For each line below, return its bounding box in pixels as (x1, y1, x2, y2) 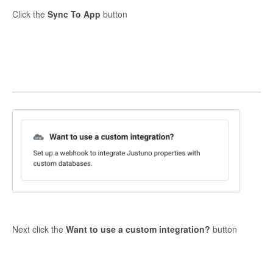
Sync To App (48, 7, 101, 20)
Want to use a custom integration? (66, 223, 210, 236)
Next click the (12, 223, 66, 236)
